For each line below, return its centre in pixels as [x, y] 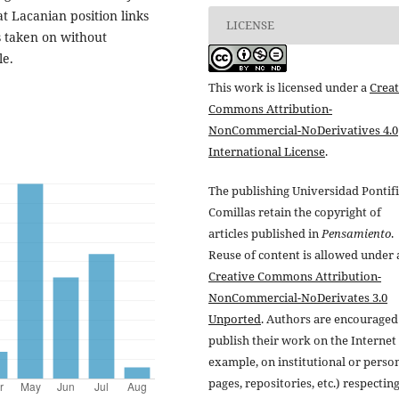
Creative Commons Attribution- [295, 276]
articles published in [265, 233]
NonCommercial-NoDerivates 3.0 [298, 297]
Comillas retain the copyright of [295, 212]
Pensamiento [356, 233]
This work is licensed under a [289, 87]
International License [267, 151]
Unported [235, 319]
